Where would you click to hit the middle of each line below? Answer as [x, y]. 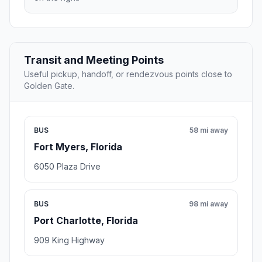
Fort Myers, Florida [78, 147]
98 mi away [208, 204]
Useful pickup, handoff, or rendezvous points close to [128, 74]
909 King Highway [69, 240]
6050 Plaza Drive [67, 167]
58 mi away [209, 130]
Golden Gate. [49, 86]
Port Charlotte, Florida [86, 221]
